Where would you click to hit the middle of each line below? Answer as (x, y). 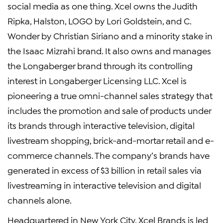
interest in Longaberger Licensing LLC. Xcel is (97, 80)
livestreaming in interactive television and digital (104, 185)
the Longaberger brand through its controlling (100, 65)
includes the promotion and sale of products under (109, 110)
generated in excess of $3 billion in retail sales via (105, 170)
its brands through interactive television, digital (101, 125)
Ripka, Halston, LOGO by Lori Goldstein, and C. (99, 20)
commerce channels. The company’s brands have (109, 155)
